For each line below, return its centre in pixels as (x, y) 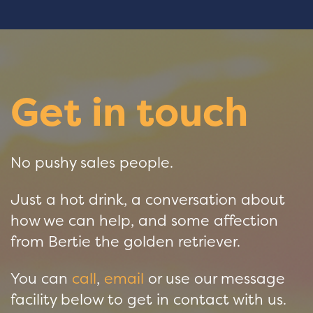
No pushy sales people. (92, 162)
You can (41, 278)
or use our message (214, 278)
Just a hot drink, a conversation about (148, 199)
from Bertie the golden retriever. (125, 241)
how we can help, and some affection (144, 220)
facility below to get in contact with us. (148, 299)
